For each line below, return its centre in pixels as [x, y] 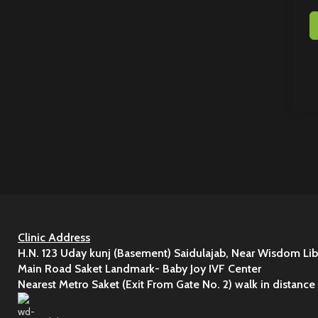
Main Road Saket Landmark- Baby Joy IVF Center [141, 269]
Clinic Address [54, 238]
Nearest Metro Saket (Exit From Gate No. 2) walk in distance [166, 285]
